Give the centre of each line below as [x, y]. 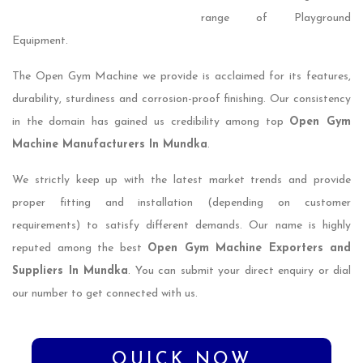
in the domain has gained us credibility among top [151, 122]
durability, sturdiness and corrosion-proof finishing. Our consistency [181, 100]
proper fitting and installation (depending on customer [181, 203]
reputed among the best [80, 249]
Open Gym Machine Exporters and [249, 249]
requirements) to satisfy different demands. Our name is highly [181, 226]
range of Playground [275, 19]
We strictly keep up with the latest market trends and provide [181, 181]
